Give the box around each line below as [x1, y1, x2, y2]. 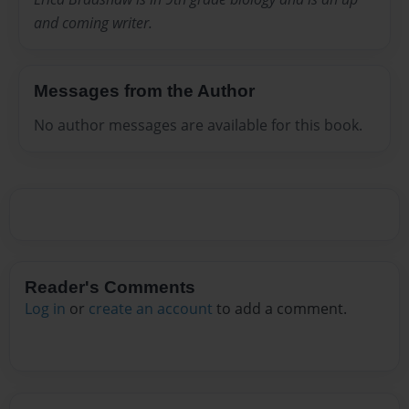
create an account [89, 299, 213, 320]
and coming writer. [34, 12, 152, 33]
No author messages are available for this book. [34, 115, 362, 136]
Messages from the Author [34, 80, 255, 100]
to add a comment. [213, 299, 347, 320]
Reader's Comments [25, 278, 195, 298]
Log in [25, 299, 66, 320]
